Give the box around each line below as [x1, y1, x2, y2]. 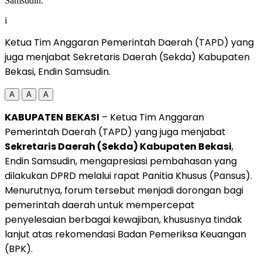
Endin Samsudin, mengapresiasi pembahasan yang [5, 154, 237, 168]
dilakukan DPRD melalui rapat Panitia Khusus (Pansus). [5, 168, 252, 182]
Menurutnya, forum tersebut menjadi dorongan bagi [5, 183, 243, 197]
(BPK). [5, 242, 33, 256]
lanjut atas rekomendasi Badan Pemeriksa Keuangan [5, 227, 246, 241]
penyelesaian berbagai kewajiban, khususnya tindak [5, 212, 242, 226]
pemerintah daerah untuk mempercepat [5, 198, 195, 212]
